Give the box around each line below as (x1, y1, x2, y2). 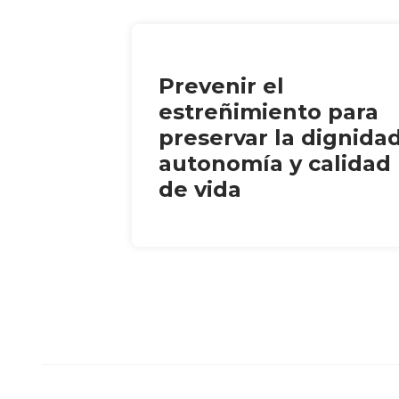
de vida (159, 175, 241, 202)
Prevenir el (159, 72, 284, 99)
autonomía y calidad (159, 150, 391, 176)
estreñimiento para (159, 98, 379, 125)
